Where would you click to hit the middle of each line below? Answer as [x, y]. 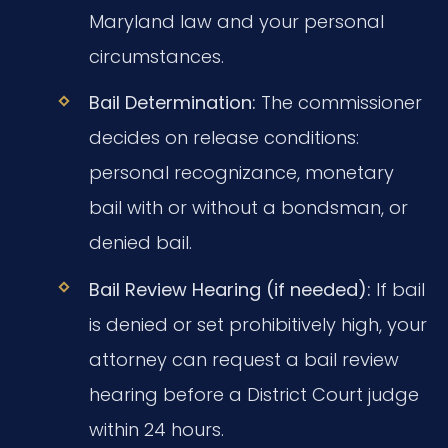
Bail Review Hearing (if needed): [229, 289]
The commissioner [338, 103]
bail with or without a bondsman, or [248, 208]
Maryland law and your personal [236, 22]
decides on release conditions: [223, 138]
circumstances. [156, 57]
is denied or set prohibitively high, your [257, 324]
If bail [397, 289]
